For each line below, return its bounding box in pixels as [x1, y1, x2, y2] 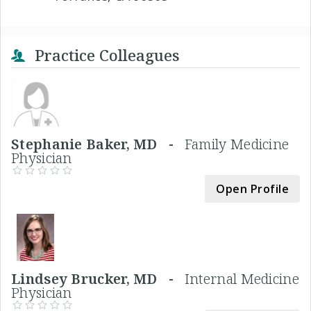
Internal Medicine [184, 269, 299, 289]
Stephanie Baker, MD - [11, 135, 185, 154]
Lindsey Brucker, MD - [11, 269, 185, 289]
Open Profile [216, 181, 289, 197]
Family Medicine [184, 135, 289, 154]
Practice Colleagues [31, 44, 180, 66]
